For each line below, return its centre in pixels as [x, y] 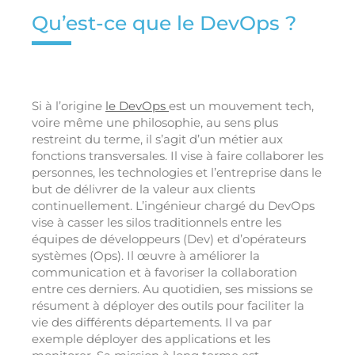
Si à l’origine [69, 106]
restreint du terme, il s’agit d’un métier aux [157, 139]
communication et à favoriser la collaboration [164, 273]
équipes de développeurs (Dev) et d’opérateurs [169, 239]
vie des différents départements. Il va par [152, 323]
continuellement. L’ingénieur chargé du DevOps [173, 206]
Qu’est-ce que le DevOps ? [164, 23]
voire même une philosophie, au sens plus [155, 123]
